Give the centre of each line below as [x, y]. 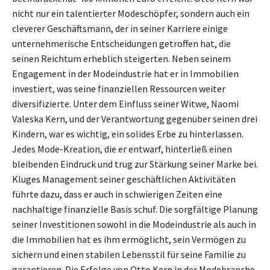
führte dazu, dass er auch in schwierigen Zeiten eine [117, 194]
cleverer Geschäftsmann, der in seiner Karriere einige [120, 28]
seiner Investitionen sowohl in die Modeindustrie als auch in [134, 224]
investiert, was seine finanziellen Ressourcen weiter [119, 88]
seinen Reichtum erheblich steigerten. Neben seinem [121, 58]
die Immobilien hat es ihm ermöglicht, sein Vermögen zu [129, 239]
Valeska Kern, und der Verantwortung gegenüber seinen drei [135, 118]
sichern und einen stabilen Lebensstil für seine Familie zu [129, 254]
